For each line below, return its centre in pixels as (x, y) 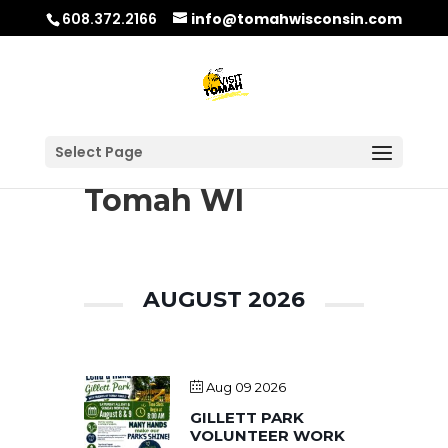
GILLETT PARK (247, 417)
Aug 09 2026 (246, 387)
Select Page (98, 152)
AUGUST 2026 (224, 299)
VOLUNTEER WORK (267, 435)
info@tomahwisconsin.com (296, 18)
